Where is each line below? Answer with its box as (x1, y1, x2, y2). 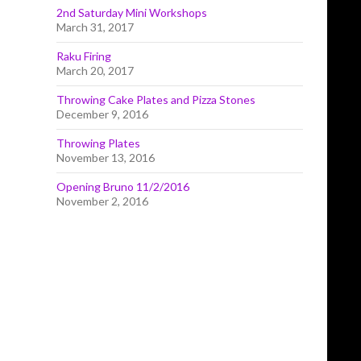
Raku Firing (56, 49, 111, 63)
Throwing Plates (56, 136, 140, 150)
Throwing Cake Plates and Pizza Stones (56, 93, 255, 106)
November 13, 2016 (56, 151, 155, 164)
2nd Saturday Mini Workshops (56, 6, 207, 19)
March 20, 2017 (56, 64, 134, 77)
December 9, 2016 (56, 107, 148, 121)
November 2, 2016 (56, 194, 148, 208)
